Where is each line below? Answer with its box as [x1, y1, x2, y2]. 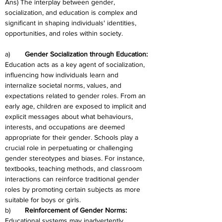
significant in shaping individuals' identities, [5, 19, 138, 27]
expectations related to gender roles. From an [5, 92, 148, 100]
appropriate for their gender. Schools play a [5, 133, 140, 141]
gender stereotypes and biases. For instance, [5, 154, 146, 162]
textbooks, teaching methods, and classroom [5, 165, 144, 172]
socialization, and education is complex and [5, 8, 139, 16]
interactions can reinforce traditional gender [5, 175, 141, 183]
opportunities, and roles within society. [5, 29, 123, 37]
